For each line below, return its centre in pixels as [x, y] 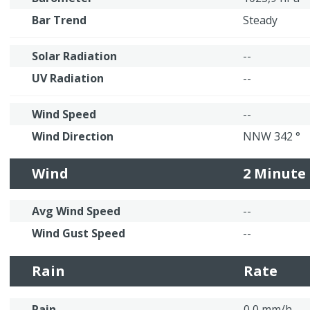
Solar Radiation [74, 56]
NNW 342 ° [272, 136]
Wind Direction [73, 136]
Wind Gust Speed [79, 233]
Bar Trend [59, 20]
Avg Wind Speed [76, 211]
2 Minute [274, 173]
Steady [260, 20]
